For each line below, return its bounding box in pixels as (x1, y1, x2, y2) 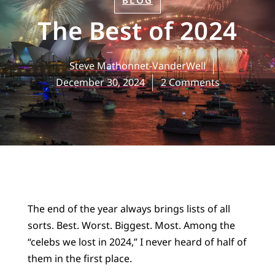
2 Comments (160, 75, 220, 89)
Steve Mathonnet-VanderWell (69, 58, 206, 72)
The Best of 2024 (37, 13, 238, 47)
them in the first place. (27, 251, 134, 265)
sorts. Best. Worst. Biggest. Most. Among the (27, 218, 235, 232)
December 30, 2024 (55, 75, 145, 89)
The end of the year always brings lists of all (27, 201, 230, 215)
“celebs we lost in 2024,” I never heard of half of (27, 234, 247, 249)
